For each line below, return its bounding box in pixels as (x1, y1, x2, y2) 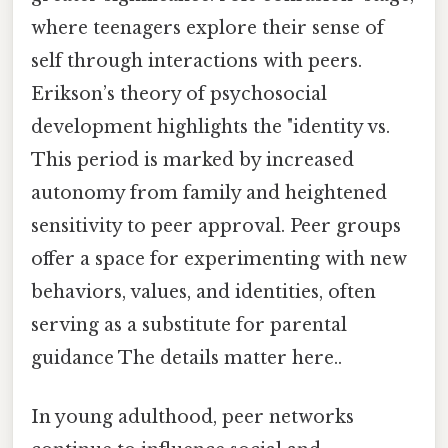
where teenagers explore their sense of (31, 17, 384, 40)
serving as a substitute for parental (31, 314, 347, 337)
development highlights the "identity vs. (31, 116, 390, 139)
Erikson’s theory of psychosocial (31, 83, 327, 106)
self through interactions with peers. (31, 50, 362, 73)
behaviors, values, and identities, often (31, 281, 376, 304)
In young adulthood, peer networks (31, 406, 354, 429)
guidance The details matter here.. (31, 347, 342, 370)
